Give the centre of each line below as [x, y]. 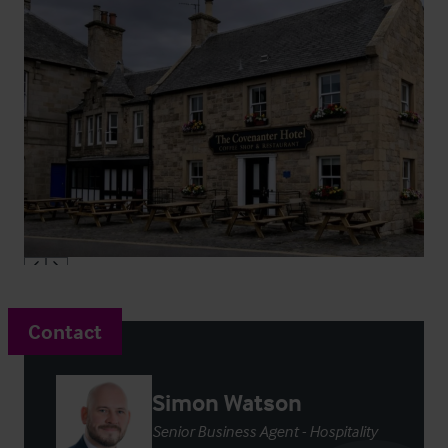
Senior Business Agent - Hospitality [264, 431]
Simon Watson [227, 402]
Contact [65, 331]
